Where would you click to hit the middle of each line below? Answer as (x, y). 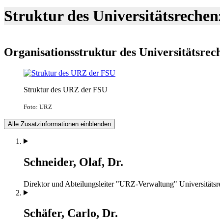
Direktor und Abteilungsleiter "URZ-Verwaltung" (100, 184)
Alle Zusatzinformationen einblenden (59, 124)
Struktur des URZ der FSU (66, 89)
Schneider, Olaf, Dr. (73, 162)
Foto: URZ (38, 107)
